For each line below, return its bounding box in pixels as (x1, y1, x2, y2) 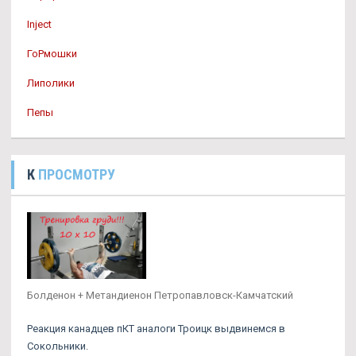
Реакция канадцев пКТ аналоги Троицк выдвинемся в (27, 323, 285, 335)
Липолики (27, 77, 75, 89)
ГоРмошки (27, 48, 77, 60)
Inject (27, 18, 52, 30)
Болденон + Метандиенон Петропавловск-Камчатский (27, 289, 293, 302)
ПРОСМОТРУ (38, 166, 115, 183)
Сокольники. (27, 340, 88, 353)
